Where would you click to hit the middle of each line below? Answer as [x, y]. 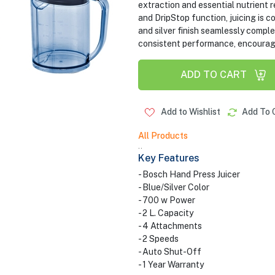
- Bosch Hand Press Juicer [189, 174]
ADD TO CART [213, 75]
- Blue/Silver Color [173, 187]
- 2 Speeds [158, 239]
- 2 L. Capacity [165, 213]
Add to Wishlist [189, 112]
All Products [163, 136]
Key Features [168, 158]
